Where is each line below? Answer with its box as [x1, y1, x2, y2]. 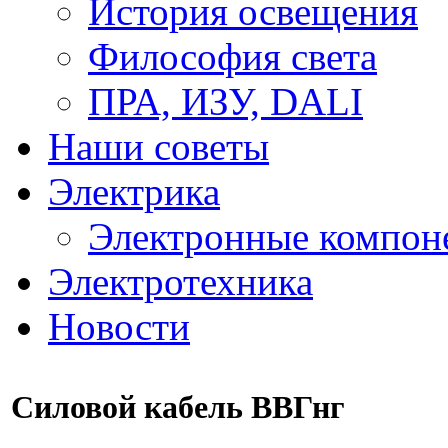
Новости [48, 305, 190, 348]
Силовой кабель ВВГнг [11, 389, 345, 426]
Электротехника [48, 260, 313, 303]
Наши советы [48, 125, 269, 168]
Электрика [48, 170, 220, 213]
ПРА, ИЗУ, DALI [88, 80, 363, 123]
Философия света [88, 35, 377, 78]
